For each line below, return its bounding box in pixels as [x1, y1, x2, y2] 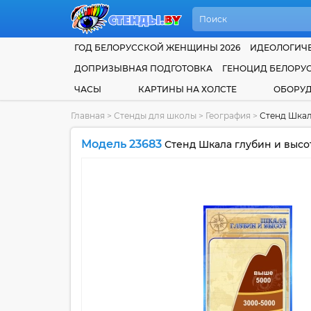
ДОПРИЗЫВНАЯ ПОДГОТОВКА [74, 63, 212, 74]
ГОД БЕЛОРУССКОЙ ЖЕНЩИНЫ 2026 [74, 42, 240, 53]
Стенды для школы [114, 110, 196, 121]
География [205, 110, 253, 121]
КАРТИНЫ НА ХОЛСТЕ [137, 84, 237, 94]
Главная [71, 110, 105, 121]
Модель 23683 [81, 137, 162, 151]
